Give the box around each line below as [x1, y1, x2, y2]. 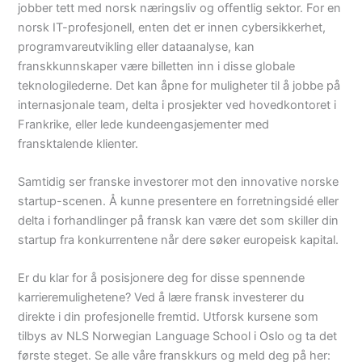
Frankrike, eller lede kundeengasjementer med [18, 116, 270, 132]
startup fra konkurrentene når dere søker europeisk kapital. [18, 233, 339, 248]
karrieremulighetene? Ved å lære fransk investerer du [18, 290, 305, 305]
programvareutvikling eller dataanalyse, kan [18, 39, 255, 54]
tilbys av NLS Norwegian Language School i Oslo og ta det [18, 329, 338, 344]
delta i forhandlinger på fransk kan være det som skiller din [18, 213, 339, 229]
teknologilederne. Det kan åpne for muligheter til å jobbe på [18, 78, 341, 93]
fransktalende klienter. [18, 136, 139, 151]
